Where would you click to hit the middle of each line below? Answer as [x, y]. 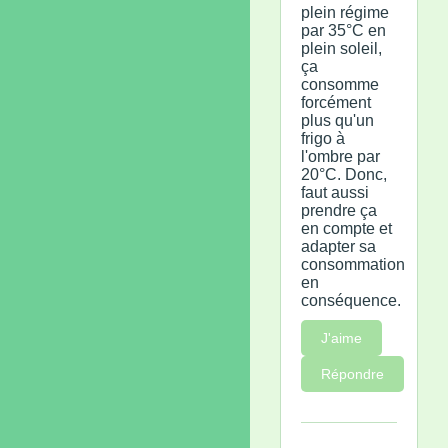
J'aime [341, 337]
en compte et [346, 228]
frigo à [323, 138]
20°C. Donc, [344, 174]
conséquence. [351, 300]
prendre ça [339, 210]
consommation [353, 264]
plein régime [345, 12]
